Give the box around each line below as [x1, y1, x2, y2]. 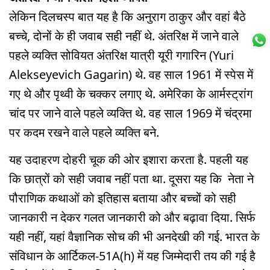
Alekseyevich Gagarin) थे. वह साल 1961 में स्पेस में [9, 66, 253, 83]
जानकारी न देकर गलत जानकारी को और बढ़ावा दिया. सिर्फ [9, 209, 256, 225]
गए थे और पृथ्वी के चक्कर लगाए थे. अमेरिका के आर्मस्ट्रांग [9, 85, 253, 102]
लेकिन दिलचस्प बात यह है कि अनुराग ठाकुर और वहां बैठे [9, 8, 246, 25]
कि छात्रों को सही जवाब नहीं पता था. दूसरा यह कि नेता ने [9, 170, 254, 187]
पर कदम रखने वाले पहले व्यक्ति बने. [9, 124, 159, 140]
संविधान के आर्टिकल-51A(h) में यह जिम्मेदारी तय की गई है [9, 247, 256, 264]
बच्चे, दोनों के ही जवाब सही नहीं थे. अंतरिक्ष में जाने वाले [9, 27, 239, 44]
